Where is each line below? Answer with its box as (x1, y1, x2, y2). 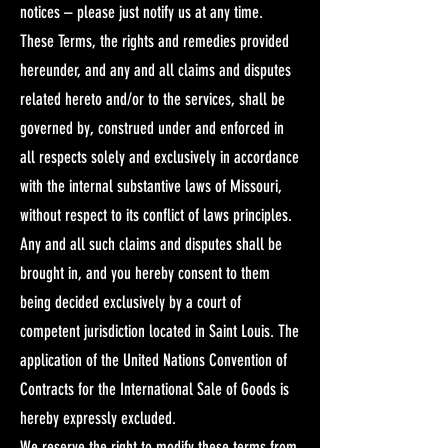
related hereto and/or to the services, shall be (20, 88, 285, 109)
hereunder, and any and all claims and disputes (20, 59, 291, 80)
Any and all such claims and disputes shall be (20, 233, 282, 254)
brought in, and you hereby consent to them (20, 262, 270, 283)
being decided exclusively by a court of (20, 291, 241, 312)
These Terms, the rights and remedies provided (20, 30, 289, 51)
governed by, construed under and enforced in (20, 117, 284, 138)
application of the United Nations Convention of (20, 349, 287, 370)
